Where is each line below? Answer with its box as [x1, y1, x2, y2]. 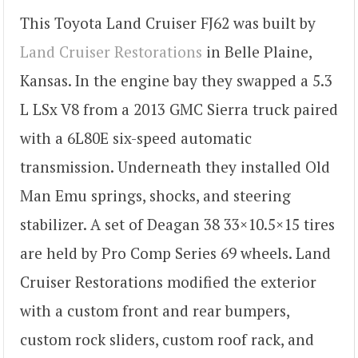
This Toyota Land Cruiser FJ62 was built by [20, 12, 316, 33]
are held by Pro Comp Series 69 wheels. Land [20, 242, 331, 263]
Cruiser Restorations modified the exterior [20, 271, 316, 292]
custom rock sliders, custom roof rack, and [20, 328, 314, 349]
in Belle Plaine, [202, 41, 312, 62]
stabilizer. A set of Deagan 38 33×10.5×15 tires [20, 213, 335, 234]
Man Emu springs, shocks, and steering [20, 185, 291, 205]
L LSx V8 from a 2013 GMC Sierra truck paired [20, 98, 338, 119]
